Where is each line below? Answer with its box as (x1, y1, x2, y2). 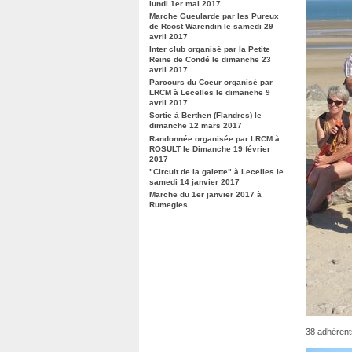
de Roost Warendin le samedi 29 (149, 21, 273, 31)
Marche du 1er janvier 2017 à (149, 190, 262, 199)
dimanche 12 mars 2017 (149, 121, 242, 130)
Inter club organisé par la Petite (149, 45, 270, 54)
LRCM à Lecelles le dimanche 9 (149, 88, 270, 97)
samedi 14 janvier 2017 (149, 177, 240, 186)
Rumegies (149, 200, 188, 209)
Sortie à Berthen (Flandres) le (149, 111, 262, 120)
